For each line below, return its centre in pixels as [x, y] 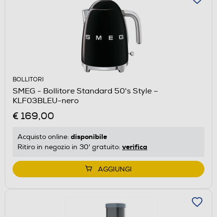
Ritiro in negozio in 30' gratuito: [70, 147]
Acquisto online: [44, 137]
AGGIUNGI [115, 169]
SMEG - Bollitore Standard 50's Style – [85, 91]
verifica [135, 147]
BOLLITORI [28, 79]
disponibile [89, 136]
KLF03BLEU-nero [46, 101]
